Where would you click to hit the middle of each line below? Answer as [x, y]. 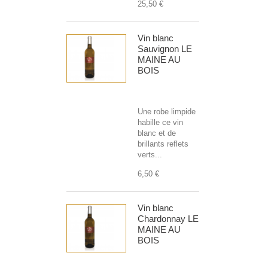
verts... [150, 155]
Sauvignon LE [165, 49]
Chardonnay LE [168, 219]
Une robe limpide [167, 112]
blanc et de [157, 133]
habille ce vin [160, 123]
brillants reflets [163, 144]
